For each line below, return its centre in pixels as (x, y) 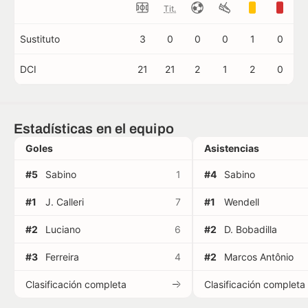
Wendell (242, 202)
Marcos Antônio (259, 257)
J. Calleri (65, 202)
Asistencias (232, 148)
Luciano (63, 230)
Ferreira (62, 257)
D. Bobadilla (251, 230)
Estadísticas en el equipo (94, 129)
